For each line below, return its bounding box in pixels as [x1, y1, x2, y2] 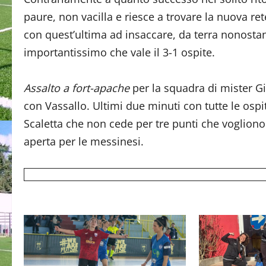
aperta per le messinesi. [24, 134, 144, 148]
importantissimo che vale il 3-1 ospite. [24, 45, 215, 59]
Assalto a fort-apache [24, 81, 129, 95]
